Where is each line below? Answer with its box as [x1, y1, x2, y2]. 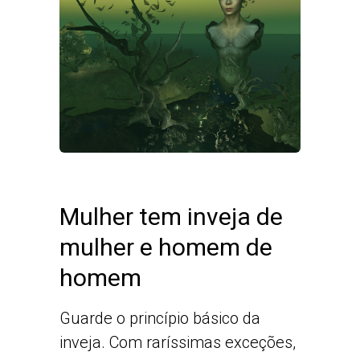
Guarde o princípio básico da [59, 309, 260, 329]
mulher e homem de [59, 232, 272, 261]
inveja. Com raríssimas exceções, [59, 333, 296, 353]
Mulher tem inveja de [59, 202, 283, 231]
